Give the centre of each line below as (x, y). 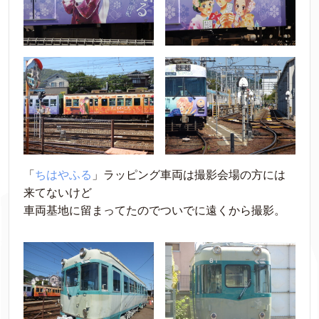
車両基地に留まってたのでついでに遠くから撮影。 (155, 211)
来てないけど (58, 193)
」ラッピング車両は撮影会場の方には (189, 175)
